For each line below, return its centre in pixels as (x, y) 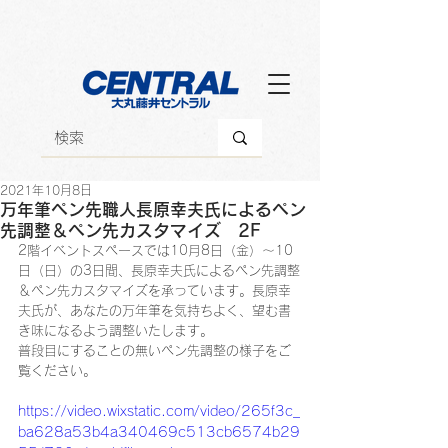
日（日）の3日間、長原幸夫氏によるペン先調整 (159, 270)
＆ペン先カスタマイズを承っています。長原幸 (154, 290)
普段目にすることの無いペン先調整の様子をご (154, 350)
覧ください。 (57, 370)
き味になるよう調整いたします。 (115, 330)
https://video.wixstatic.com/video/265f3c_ (159, 411)
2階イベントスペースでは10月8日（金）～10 (155, 250)
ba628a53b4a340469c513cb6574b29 (159, 432)
